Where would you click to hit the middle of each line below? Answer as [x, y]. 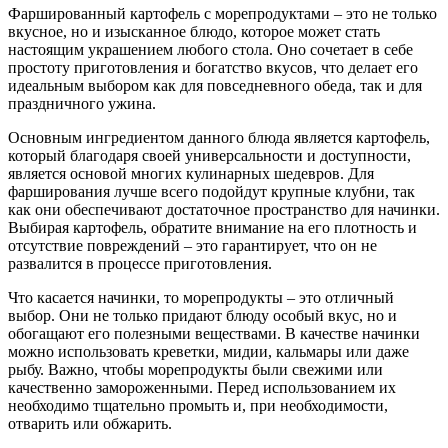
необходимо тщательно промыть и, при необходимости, [198, 405]
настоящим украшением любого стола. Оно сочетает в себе [210, 49]
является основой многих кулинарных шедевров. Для [191, 173]
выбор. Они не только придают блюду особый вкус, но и [202, 315]
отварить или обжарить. [90, 423]
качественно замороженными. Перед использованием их [202, 387]
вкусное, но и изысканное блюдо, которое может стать [194, 31]
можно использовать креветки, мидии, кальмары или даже [208, 351]
